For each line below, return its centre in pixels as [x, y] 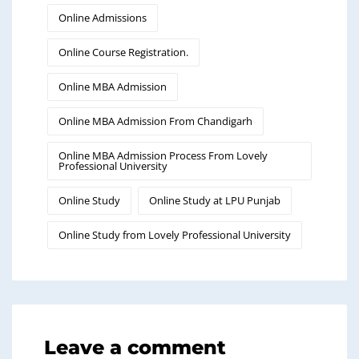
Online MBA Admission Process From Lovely [163, 155]
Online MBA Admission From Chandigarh [155, 121]
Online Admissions [103, 17]
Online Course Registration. [123, 52]
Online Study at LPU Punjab [215, 200]
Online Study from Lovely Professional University [175, 234]
